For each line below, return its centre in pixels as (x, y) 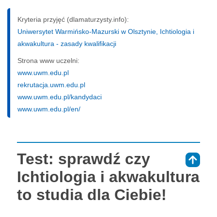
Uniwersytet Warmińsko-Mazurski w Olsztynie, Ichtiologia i (106, 31)
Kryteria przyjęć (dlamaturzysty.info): (73, 19)
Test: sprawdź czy (84, 159)
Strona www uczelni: (48, 60)
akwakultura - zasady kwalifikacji (67, 43)
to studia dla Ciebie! (92, 194)
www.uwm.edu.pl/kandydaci (60, 97)
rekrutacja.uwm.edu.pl (51, 85)
